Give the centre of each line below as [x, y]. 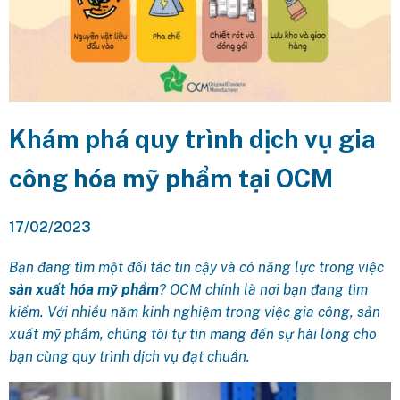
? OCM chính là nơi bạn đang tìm [263, 290]
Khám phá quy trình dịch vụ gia [192, 139]
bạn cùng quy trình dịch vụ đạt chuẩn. [129, 357]
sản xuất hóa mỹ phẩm [84, 290]
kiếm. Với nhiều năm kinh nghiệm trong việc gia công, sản [195, 312]
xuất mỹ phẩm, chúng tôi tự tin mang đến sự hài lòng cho [193, 335]
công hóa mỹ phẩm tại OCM [171, 179]
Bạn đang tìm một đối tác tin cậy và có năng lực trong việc [196, 268]
